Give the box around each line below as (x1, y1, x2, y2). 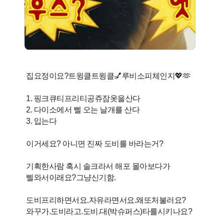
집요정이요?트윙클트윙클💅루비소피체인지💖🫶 (26, 71, 191, 80)
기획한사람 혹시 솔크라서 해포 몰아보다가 (26, 162, 170, 170)
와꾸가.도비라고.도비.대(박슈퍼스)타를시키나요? (26, 207, 192, 216)
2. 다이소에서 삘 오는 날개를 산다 (26, 105, 140, 114)
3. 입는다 (26, 116, 57, 125)
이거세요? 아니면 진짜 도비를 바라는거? (26, 139, 164, 148)
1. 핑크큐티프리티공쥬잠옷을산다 (26, 94, 140, 103)
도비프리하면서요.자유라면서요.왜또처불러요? (26, 195, 186, 204)
